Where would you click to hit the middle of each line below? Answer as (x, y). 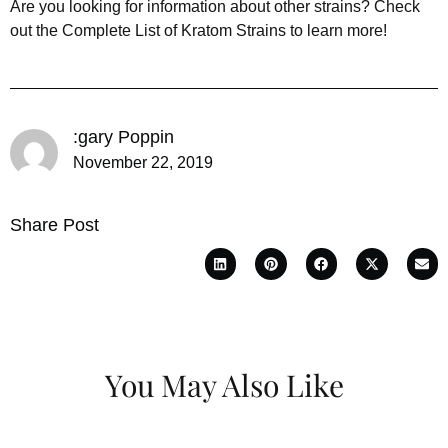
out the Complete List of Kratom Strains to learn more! (198, 31)
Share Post (54, 225)
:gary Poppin (123, 137)
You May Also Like (224, 384)
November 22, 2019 (143, 163)
